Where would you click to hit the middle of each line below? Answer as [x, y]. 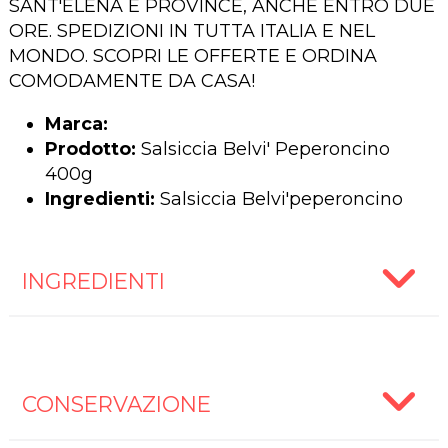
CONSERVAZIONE [116, 404]
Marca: [76, 124]
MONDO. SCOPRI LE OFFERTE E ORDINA [192, 56]
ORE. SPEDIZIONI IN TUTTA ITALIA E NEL [191, 31]
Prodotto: [90, 149]
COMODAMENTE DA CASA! [131, 81]
